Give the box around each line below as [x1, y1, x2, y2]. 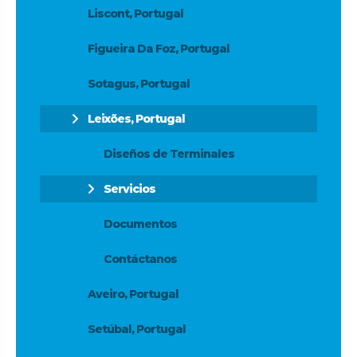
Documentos [104, 217, 177, 231]
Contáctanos [104, 252, 177, 266]
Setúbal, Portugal [88, 322, 186, 336]
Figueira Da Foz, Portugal [88, 41, 229, 56]
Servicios [104, 182, 155, 196]
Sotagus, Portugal [88, 76, 190, 91]
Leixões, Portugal [88, 112, 185, 126]
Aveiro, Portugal [88, 287, 178, 301]
